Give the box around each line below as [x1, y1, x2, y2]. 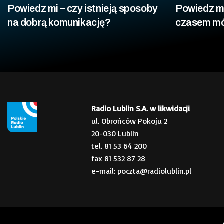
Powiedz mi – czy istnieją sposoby [7, 2, 158, 14]
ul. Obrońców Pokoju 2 [91, 115, 167, 126]
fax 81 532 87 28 [91, 153, 145, 163]
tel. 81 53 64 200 [91, 140, 147, 151]
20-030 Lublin [91, 128, 139, 138]
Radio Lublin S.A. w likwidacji [91, 103, 190, 113]
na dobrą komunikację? [7, 16, 111, 28]
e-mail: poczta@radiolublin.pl [91, 165, 191, 176]
